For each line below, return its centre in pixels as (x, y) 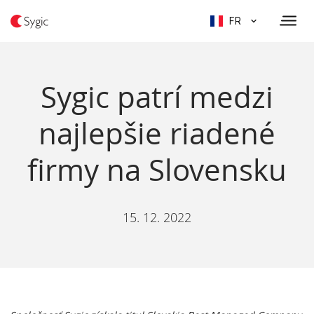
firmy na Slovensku (157, 170)
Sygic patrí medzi (157, 97)
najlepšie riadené (157, 133)
